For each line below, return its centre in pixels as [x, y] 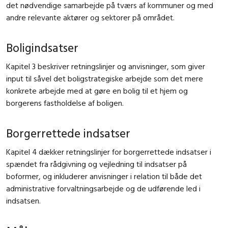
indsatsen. [23, 200]
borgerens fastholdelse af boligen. [65, 103]
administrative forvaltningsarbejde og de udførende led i [103, 188]
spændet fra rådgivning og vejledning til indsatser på [96, 164]
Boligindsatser [42, 47]
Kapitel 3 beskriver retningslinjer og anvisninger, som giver [106, 66]
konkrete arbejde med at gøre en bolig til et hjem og [97, 90]
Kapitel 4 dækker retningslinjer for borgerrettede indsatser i [109, 151]
